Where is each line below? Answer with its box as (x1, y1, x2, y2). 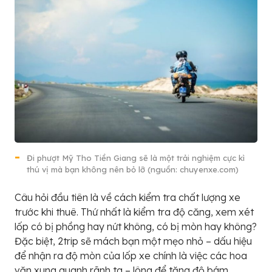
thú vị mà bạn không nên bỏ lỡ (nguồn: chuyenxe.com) (27, 164, 239, 174)
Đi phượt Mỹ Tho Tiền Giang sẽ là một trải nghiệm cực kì (27, 152, 245, 163)
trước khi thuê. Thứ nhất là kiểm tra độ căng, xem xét (15, 205, 254, 218)
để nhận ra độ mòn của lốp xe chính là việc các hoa (15, 249, 247, 262)
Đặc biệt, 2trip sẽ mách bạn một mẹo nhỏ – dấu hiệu (15, 234, 252, 247)
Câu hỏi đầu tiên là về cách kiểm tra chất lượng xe (15, 191, 240, 203)
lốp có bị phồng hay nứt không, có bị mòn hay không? (15, 220, 257, 233)
